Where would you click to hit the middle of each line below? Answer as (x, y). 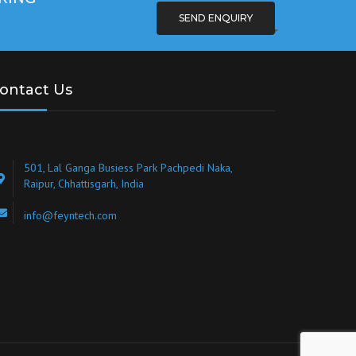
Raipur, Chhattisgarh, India (84, 184)
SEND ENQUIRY (216, 17)
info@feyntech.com (70, 215)
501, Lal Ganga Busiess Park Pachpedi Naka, (128, 168)
